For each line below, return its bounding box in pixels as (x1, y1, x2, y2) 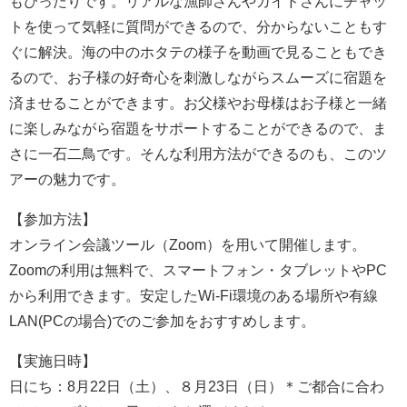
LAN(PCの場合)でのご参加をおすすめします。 (9, 313, 315, 329)
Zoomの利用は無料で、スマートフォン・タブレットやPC (9, 262, 387, 278)
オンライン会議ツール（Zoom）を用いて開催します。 (9, 236, 366, 253)
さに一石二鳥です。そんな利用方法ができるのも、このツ (9, 145, 387, 162)
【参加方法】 (9, 211, 96, 227)
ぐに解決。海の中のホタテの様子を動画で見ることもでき (9, 44, 387, 60)
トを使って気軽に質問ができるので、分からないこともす (9, 18, 387, 35)
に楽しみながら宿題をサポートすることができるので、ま (9, 120, 387, 136)
